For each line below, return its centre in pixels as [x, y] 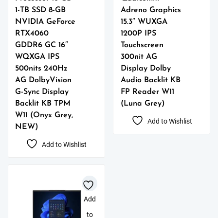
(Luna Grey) [143, 104]
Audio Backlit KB [150, 81]
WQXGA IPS [37, 57]
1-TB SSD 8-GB [41, 10]
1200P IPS [138, 34]
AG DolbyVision [44, 81]
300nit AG [139, 57]
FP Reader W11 [147, 92]
